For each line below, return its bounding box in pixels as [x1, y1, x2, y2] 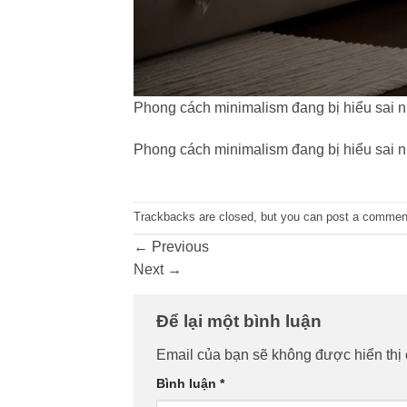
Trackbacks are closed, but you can [134, 210, 326, 224]
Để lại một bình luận [156, 311, 326, 331]
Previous [148, 238, 209, 254]
